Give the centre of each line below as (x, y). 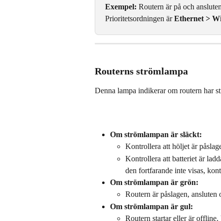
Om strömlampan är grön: (154, 182)
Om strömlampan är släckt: (156, 134)
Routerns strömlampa (141, 71)
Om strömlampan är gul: (151, 206)
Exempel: (121, 7)
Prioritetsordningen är (140, 19)
